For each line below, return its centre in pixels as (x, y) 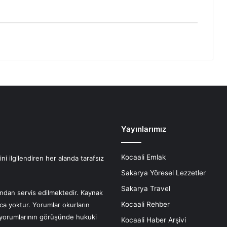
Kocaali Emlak (143, 157)
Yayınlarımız (144, 129)
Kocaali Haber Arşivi (154, 220)
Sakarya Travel (146, 189)
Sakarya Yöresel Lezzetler (163, 173)
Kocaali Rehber (145, 204)
